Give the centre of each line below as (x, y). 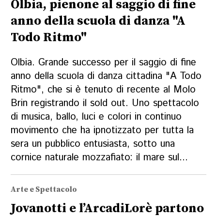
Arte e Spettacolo (44, 189)
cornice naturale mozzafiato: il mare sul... (100, 158)
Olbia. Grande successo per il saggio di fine (104, 63)
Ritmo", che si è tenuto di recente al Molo (103, 90)
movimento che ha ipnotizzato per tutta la (102, 131)
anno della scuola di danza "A (98, 21)
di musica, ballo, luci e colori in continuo (96, 117)
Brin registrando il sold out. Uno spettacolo (105, 104)
